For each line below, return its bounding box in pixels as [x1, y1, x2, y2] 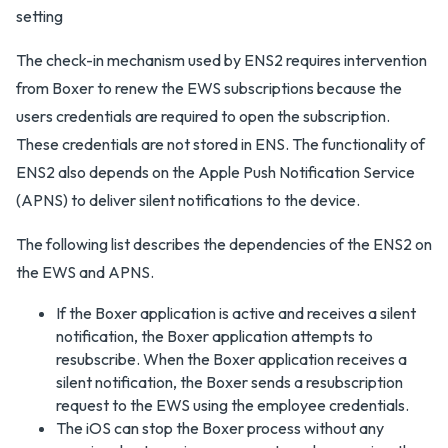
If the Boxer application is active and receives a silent [56, 302, 416, 323]
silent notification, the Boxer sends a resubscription [56, 371, 403, 392]
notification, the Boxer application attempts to [56, 325, 373, 346]
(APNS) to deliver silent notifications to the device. [16, 189, 360, 210]
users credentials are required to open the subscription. [16, 105, 390, 126]
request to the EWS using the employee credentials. [56, 394, 409, 415]
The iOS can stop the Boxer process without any [56, 417, 384, 438]
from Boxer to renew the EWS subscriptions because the [16, 77, 402, 98]
